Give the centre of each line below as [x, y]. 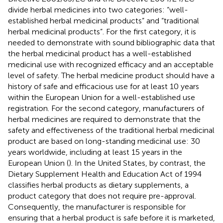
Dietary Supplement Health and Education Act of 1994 [105, 174]
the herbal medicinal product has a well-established [100, 53]
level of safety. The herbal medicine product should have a [111, 75]
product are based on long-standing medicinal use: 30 [104, 141]
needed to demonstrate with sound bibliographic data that [111, 42]
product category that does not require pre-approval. [102, 196]
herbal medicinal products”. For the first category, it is [102, 31]
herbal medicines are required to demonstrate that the [104, 119]
